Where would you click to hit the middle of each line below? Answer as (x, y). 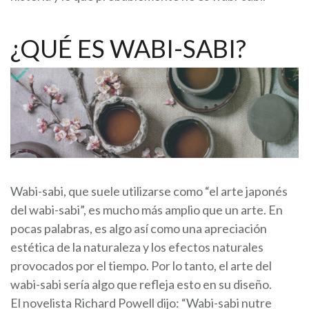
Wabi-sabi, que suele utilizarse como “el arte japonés (149, 191)
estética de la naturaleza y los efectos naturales (137, 247)
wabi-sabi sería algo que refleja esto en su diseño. (141, 284)
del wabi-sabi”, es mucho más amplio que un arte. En (147, 209)
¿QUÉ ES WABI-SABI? (128, 48)
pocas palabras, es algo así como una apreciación (139, 228)
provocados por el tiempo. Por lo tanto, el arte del (141, 265)
